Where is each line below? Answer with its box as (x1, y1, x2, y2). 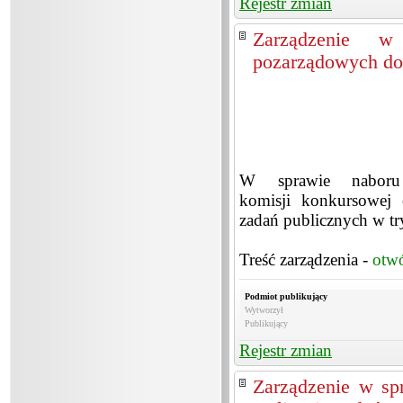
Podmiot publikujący (245, 291, 327, 301)
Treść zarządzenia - (239, 250, 372, 269)
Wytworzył (245, 305, 283, 315)
